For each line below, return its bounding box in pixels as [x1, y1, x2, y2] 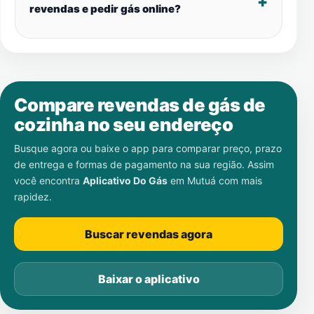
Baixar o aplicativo [97, 272, 200, 286]
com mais [216, 175, 262, 186]
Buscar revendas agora [85, 227, 212, 241]
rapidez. [14, 191, 52, 203]
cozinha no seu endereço [14, 114, 233, 135]
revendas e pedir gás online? [29, 2, 181, 15]
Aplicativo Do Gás [83, 175, 168, 186]
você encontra [14, 175, 83, 186]
